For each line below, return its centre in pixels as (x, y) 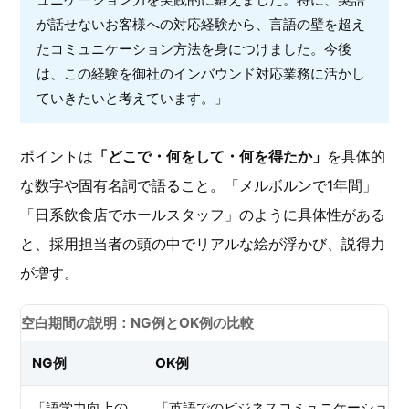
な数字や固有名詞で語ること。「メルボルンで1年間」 (199, 185)
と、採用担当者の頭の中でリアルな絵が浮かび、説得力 (203, 244)
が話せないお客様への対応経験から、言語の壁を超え (201, 24)
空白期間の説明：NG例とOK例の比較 (137, 323)
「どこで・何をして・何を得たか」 (210, 156)
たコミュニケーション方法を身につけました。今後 (194, 49)
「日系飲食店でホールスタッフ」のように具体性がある (203, 215)
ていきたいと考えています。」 (132, 98)
